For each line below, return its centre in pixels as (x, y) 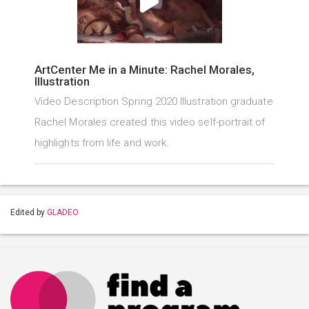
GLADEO (63, 212)
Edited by (29, 212)
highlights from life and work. (102, 143)
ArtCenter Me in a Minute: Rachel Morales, (144, 70)
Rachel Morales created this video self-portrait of (150, 122)
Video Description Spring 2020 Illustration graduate (154, 101)
